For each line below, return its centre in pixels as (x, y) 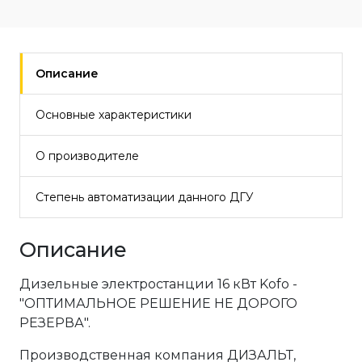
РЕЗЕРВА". (55, 323)
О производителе (87, 156)
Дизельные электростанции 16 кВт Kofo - (158, 284)
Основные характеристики (114, 115)
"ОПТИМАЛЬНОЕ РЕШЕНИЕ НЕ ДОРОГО (158, 303)
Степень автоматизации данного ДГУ (145, 197)
